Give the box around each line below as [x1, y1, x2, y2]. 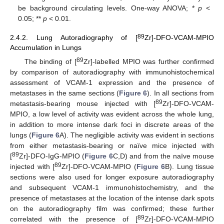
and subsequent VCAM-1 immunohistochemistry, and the [10, 183, 214, 191]
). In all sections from [147, 88, 214, 97]
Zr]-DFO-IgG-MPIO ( [19, 151, 85, 160]
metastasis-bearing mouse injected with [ [10, 99, 155, 107]
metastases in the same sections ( [10, 88, 119, 97]
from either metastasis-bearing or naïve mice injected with [10, 141, 214, 149]
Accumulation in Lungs [10, 43, 81, 52]
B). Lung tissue [165, 162, 214, 170]
